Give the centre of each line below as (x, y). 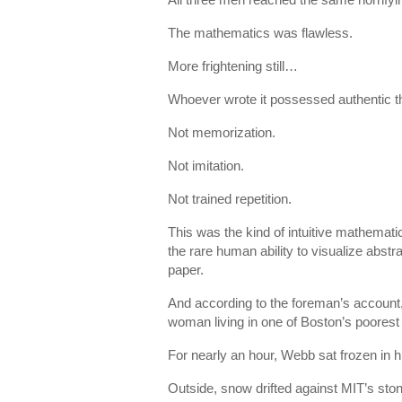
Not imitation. (206, 166)
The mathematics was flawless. (260, 33)
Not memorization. (222, 132)
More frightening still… (233, 66)
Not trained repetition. (230, 199)
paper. (186, 270)
